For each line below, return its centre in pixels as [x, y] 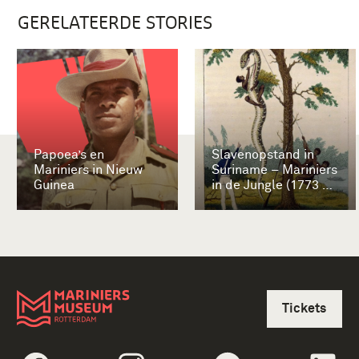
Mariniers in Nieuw [88, 169]
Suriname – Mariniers [274, 169]
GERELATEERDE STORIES [115, 22]
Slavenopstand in [263, 154]
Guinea [54, 185]
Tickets [305, 309]
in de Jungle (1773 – [271, 185]
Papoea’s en [69, 154]
